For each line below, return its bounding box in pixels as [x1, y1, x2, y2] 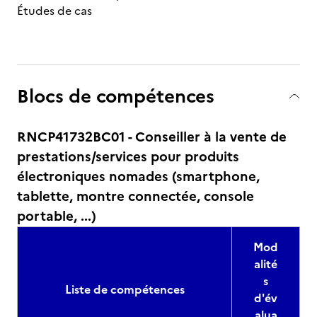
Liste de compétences [64, 281, 185, 298]
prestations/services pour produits [17, 146, 239, 167]
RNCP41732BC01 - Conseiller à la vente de [17, 127, 287, 147]
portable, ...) [17, 206, 96, 226]
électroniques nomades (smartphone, [17, 166, 260, 187]
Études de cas [17, 2, 95, 19]
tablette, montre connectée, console [17, 186, 254, 207]
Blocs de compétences [17, 82, 214, 110]
